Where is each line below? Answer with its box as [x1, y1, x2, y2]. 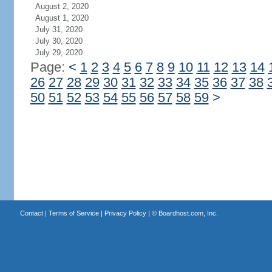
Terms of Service [48, 209, 99, 217]
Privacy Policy [104, 209, 146, 217]
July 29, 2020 [35, 48, 83, 57]
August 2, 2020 [35, 2, 89, 11]
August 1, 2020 [35, 13, 89, 22]
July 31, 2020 [35, 25, 83, 34]
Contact [19, 209, 43, 217]
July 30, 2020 [35, 36, 83, 46]
